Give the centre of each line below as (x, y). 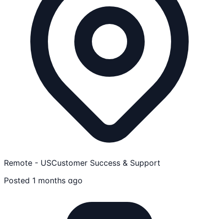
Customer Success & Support (106, 163)
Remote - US (28, 163)
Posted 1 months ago (43, 180)
